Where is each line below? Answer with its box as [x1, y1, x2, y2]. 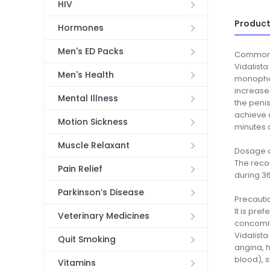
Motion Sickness [57, 116, 128, 128]
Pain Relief [57, 163, 102, 175]
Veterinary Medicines [57, 210, 149, 222]
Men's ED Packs [57, 45, 124, 58]
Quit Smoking [57, 233, 116, 246]
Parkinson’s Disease [57, 186, 144, 199]
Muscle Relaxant [57, 139, 130, 152]
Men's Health [57, 69, 114, 81]
